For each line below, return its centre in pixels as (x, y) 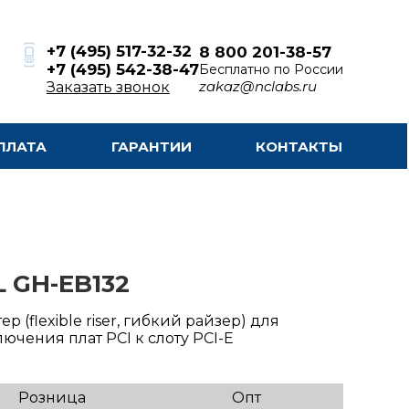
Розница (52, 398)
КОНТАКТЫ (299, 146)
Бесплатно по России (271, 69)
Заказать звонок (108, 87)
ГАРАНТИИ (151, 146)
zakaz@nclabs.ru (258, 86)
